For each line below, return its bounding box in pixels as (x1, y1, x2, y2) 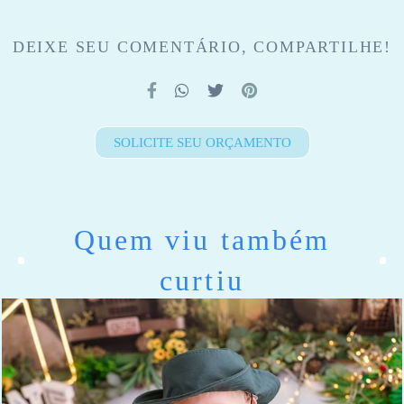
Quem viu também (73, 224, 331, 256)
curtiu (160, 264, 244, 297)
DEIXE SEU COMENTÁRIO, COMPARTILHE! (12, 38, 392, 56)
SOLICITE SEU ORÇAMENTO (113, 135, 291, 150)
